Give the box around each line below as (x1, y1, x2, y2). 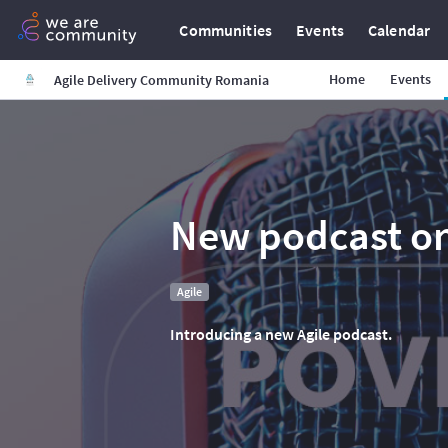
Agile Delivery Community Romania (54, 71, 269, 89)
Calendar (368, 20, 431, 40)
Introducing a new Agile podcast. (169, 324, 392, 344)
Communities (179, 20, 273, 40)
